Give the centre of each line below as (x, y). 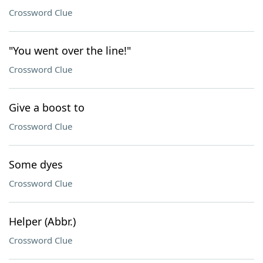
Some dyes (36, 164)
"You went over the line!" (70, 50)
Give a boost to (47, 107)
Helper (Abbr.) (42, 221)
